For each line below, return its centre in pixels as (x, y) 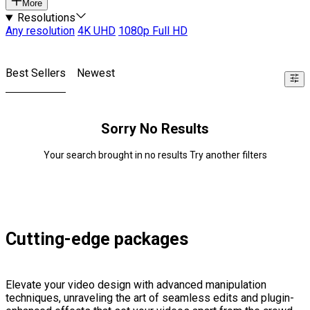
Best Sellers (36, 73)
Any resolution (40, 31)
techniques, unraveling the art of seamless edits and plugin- (150, 298)
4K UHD (97, 31)
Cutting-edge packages (97, 239)
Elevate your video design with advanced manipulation (136, 285)
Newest (96, 73)
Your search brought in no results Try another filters (155, 155)
